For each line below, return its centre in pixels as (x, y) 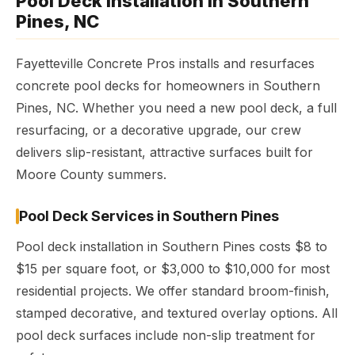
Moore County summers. (91, 174)
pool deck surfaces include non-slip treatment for (166, 335)
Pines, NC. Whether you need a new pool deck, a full (176, 108)
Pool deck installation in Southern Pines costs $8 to (172, 246)
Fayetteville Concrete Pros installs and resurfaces (165, 63)
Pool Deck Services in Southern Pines (149, 216)
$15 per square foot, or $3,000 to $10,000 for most (173, 269)
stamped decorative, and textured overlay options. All (177, 313)
